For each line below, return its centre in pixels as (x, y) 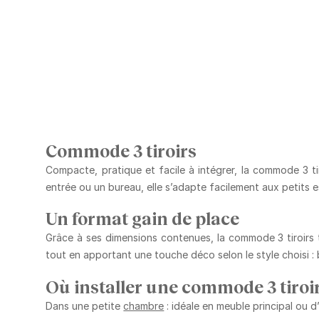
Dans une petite (85, 306)
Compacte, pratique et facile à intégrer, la (149, 169)
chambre (144, 306)
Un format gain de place (143, 219)
